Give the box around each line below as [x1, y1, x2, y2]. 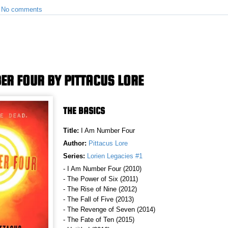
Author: [63, 139, 87, 148]
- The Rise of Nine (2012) [63, 185, 137, 193]
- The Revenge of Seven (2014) [63, 206, 155, 214]
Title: [63, 127, 81, 135]
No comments [1, 6, 42, 14]
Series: [63, 152, 85, 160]
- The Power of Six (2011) [63, 175, 138, 183]
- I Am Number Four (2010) [63, 165, 141, 173]
